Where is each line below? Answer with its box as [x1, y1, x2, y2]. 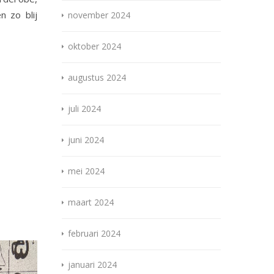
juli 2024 [68, 103, 101, 115]
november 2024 [68, 9, 130, 21]
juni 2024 [68, 134, 104, 146]
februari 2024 [68, 228, 120, 240]
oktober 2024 [68, 40, 121, 53]
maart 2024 [68, 196, 114, 209]
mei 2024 [68, 165, 105, 177]
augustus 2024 [68, 72, 126, 84]
